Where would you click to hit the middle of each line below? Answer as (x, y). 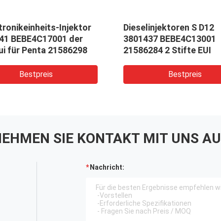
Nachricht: (107, 167)
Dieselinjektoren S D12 (169, 28)
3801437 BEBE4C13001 (170, 39)
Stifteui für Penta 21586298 (55, 50)
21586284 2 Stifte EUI (167, 50)
